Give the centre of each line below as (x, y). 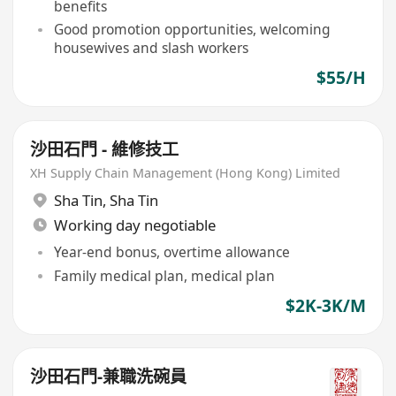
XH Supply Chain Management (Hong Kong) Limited (186, 173)
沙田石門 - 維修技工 (105, 149)
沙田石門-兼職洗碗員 (109, 377)
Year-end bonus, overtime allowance (171, 252)
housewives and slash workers (151, 48)
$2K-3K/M (325, 305)
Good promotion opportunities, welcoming (192, 30)
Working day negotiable (134, 225)
